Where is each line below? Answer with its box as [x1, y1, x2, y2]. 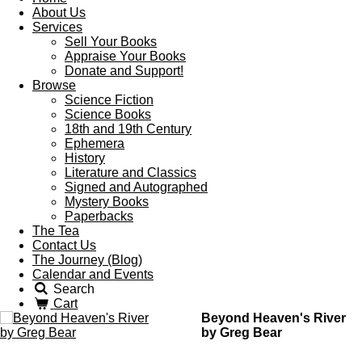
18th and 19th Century [65, 122, 192, 136]
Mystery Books [65, 195, 149, 208]
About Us [32, 6, 86, 19]
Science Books [65, 107, 151, 121]
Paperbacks [65, 209, 133, 223]
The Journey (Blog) [32, 253, 142, 267]
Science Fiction [65, 93, 154, 107]
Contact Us [32, 238, 96, 252]
